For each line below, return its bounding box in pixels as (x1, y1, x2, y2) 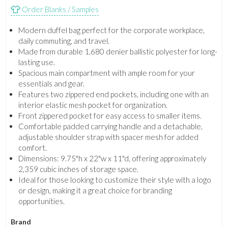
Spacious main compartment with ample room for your (18, 68, 195, 78)
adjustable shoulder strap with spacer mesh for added (18, 132, 198, 142)
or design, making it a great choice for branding (18, 186, 172, 195)
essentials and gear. (18, 79, 84, 89)
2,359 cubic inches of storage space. (18, 164, 138, 174)
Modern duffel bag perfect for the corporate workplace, (18, 25, 205, 35)
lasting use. (18, 58, 55, 67)
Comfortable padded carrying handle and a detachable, (18, 122, 203, 131)
